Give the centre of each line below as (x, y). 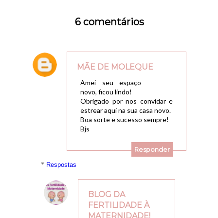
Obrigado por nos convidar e (127, 101)
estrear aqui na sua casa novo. (126, 110)
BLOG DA (107, 194)
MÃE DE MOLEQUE (115, 67)
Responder (152, 149)
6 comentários (110, 22)
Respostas (62, 164)
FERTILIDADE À (119, 205)
